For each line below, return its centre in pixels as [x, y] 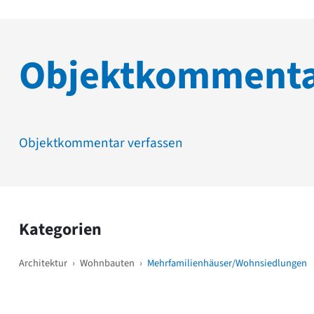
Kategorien [60, 229]
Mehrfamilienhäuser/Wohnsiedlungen [227, 263]
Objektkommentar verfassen [101, 143]
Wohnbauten [107, 263]
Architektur [43, 263]
